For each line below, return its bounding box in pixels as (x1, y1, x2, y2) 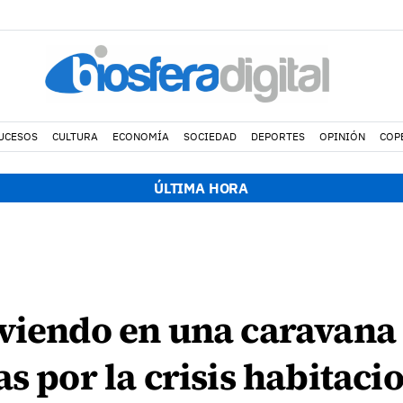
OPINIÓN (318, 130, 365, 143)
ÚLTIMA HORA (153, 179, 249, 197)
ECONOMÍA (112, 130, 169, 143)
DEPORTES (250, 130, 305, 143)
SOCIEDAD (183, 130, 237, 143)
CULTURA (51, 130, 98, 143)
